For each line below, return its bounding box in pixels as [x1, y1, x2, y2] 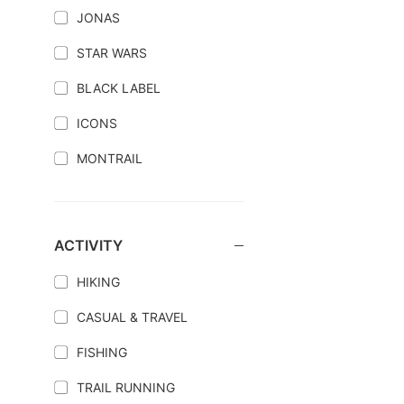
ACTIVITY [54, 236, 123, 254]
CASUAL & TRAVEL [77, 309, 188, 325]
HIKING [77, 274, 120, 289]
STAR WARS [77, 45, 147, 60]
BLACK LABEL [77, 80, 161, 96]
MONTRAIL [77, 151, 142, 166]
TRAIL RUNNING [77, 380, 175, 395]
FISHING [77, 344, 127, 360]
